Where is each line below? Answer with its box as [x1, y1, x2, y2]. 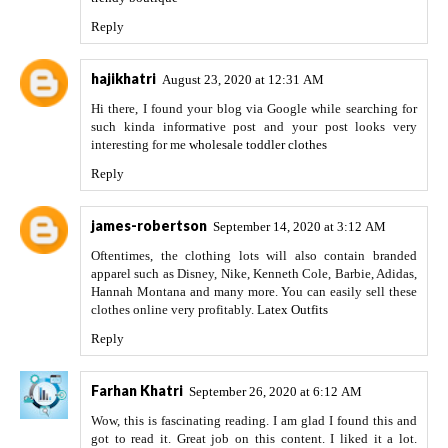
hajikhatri [91, 70, 156, 88]
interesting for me [91, 137, 189, 153]
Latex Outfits [257, 302, 328, 318]
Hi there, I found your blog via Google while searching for [91, 101, 417, 117]
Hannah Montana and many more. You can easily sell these [91, 284, 417, 300]
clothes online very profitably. [91, 302, 257, 318]
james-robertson [91, 217, 207, 235]
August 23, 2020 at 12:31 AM [162, 72, 324, 88]
